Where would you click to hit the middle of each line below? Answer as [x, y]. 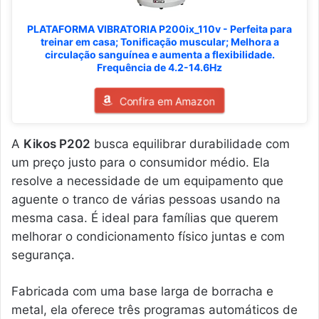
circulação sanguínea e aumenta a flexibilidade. [159, 55]
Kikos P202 [57, 144]
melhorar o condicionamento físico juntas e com [148, 237]
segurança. [43, 255]
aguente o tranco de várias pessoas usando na [146, 200]
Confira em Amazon [167, 101]
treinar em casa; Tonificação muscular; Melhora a [159, 42]
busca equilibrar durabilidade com [190, 144]
